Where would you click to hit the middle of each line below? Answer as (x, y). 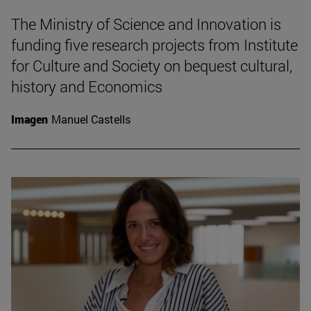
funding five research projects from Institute (154, 44)
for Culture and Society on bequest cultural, (152, 65)
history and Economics (87, 86)
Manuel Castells (91, 119)
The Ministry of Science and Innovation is (146, 24)
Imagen (30, 119)
